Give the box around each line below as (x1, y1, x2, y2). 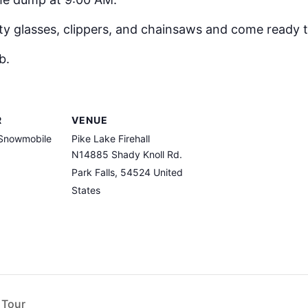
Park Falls (71, 166, 115, 179)
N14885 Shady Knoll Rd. (71, 148, 182, 161)
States (71, 184, 100, 197)
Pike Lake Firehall (71, 133, 150, 145)
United (153, 166, 183, 179)
